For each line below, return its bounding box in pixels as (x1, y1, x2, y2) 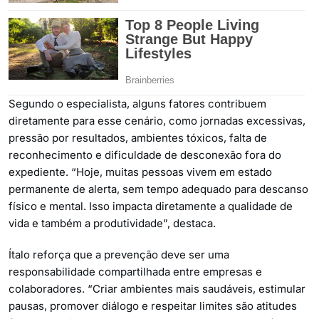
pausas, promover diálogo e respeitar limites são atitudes (9, 299, 297, 313)
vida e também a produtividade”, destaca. (9, 216, 216, 231)
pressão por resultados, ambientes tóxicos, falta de (9, 131, 267, 145)
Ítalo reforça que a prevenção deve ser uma (9, 248, 229, 262)
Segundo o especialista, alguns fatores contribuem (9, 97, 266, 111)
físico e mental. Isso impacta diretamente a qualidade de (9, 199, 293, 214)
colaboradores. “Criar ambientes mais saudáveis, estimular (9, 282, 305, 296)
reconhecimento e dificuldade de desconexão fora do (9, 148, 281, 162)
